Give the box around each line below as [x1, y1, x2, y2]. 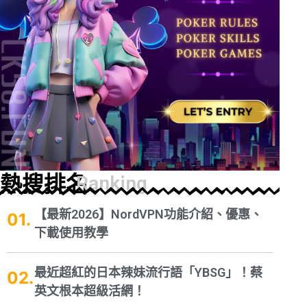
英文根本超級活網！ [34, 284, 145, 299]
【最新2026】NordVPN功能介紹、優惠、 [34, 207, 262, 222]
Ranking [76, 172, 148, 195]
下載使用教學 [34, 225, 108, 241]
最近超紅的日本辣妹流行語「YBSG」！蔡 [34, 265, 262, 280]
